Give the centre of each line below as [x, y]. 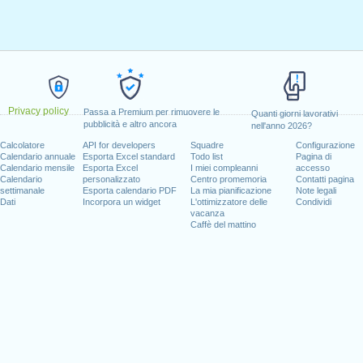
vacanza [207, 213]
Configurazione [326, 145]
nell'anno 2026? [281, 126]
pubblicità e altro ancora [130, 124]
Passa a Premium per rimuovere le [151, 112]
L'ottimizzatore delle [228, 202]
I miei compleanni [224, 168]
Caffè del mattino [223, 224]
